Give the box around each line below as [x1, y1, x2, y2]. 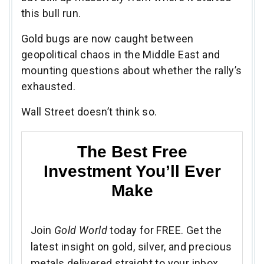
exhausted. [21, 80, 76, 93]
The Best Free [77, 143, 187, 161]
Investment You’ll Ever [43, 162, 221, 181]
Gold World [54, 224, 107, 237]
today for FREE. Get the [107, 224, 222, 237]
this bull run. [21, 7, 84, 20]
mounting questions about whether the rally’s [21, 64, 242, 77]
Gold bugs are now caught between [21, 32, 194, 45]
